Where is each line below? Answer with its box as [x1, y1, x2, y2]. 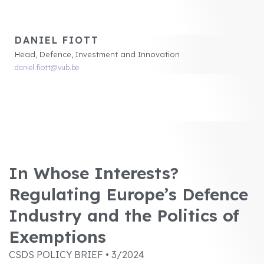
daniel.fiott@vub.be [15, 62, 79, 72]
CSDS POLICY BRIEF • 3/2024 [9, 248, 144, 260]
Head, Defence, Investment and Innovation [15, 49, 180, 59]
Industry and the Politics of [9, 204, 239, 226]
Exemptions [9, 226, 106, 247]
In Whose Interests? [9, 162, 179, 183]
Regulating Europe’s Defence [9, 183, 248, 204]
